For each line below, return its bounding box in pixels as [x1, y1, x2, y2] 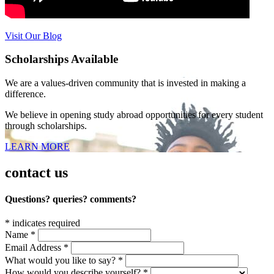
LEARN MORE [5, 141, 70, 152]
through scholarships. [5, 120, 87, 131]
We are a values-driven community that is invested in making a [5, 77, 246, 88]
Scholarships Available [5, 53, 118, 66]
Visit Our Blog [5, 30, 62, 41]
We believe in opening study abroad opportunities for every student [5, 109, 263, 120]
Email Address [5, 242, 64, 253]
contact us [5, 164, 68, 180]
